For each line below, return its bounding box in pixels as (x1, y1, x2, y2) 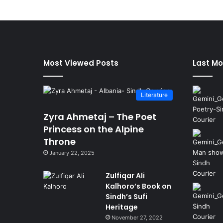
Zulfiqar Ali (106, 170, 145, 181)
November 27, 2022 (111, 214, 163, 221)
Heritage (106, 202, 138, 212)
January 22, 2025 (49, 149, 95, 156)
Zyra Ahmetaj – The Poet (43, 110, 156, 123)
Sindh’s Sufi (106, 191, 147, 202)
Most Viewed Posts (43, 57, 118, 68)
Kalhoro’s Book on (106, 181, 171, 191)
